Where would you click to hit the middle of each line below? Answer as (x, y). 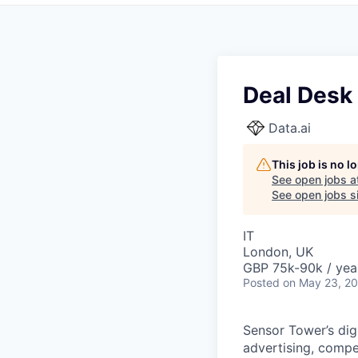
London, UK (278, 252)
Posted (261, 282)
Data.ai (290, 128)
